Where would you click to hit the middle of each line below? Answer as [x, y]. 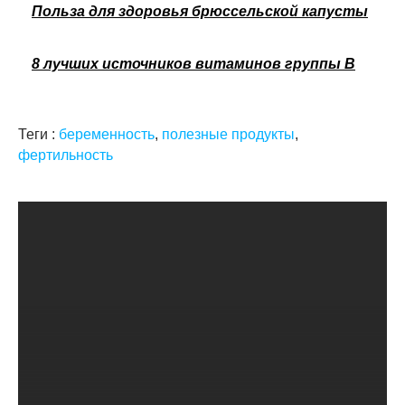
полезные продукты [228, 134]
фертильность [66, 155]
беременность [107, 134]
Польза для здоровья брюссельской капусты [200, 11]
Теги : [38, 134]
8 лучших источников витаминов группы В [193, 63]
